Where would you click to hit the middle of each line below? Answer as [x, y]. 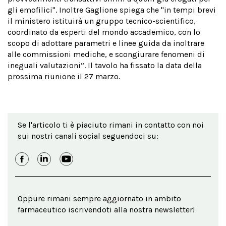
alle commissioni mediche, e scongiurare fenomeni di [106, 54]
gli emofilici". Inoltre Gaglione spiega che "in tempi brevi [112, 10]
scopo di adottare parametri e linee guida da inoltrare [106, 43]
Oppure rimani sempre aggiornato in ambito [99, 199]
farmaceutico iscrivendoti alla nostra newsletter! [106, 210]
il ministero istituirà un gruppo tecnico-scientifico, [102, 21]
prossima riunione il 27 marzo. [64, 76]
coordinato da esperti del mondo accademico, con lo [104, 32]
